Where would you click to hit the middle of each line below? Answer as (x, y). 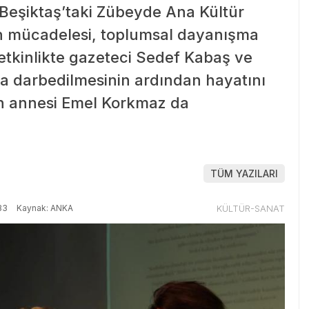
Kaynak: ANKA (44, 208)
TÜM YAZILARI (244, 174)
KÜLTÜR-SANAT (251, 208)
